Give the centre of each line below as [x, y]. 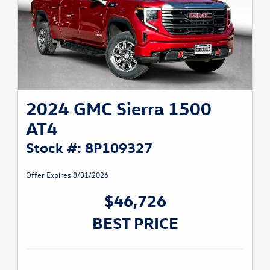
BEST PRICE [135, 222]
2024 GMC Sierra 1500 [119, 108]
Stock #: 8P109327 [89, 147]
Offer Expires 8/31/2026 [67, 174]
